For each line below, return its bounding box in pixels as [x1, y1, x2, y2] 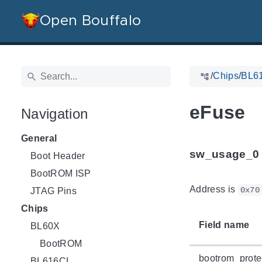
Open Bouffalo [40, 14, 142, 28]
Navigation [21, 105, 88, 122]
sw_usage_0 [189, 147, 260, 160]
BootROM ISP [30, 168, 91, 178]
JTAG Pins [30, 185, 77, 196]
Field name [199, 219, 250, 230]
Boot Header [30, 150, 85, 161]
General [21, 133, 57, 143]
